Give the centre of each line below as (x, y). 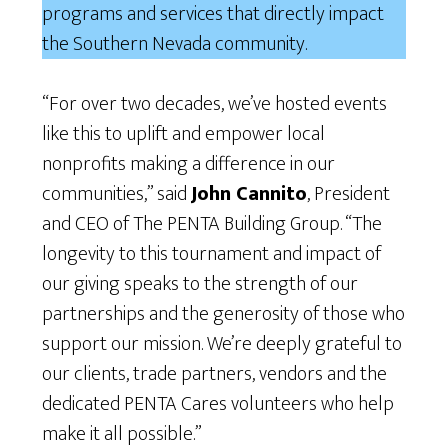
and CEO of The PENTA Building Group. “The (212, 224)
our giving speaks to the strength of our (200, 284)
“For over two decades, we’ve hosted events (215, 104)
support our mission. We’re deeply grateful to (222, 344)
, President (349, 194)
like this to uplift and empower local (184, 134)
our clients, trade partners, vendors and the (215, 374)
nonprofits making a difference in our (189, 164)
